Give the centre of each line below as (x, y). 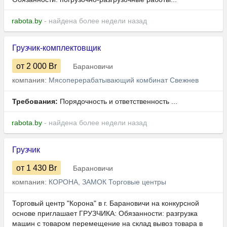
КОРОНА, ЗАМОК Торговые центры (107, 182)
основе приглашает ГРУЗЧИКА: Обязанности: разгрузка (105, 214)
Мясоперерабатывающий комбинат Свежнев (124, 80)
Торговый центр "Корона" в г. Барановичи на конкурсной (106, 203)
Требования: (35, 102)
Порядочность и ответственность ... (118, 102)
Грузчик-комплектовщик (56, 48)
